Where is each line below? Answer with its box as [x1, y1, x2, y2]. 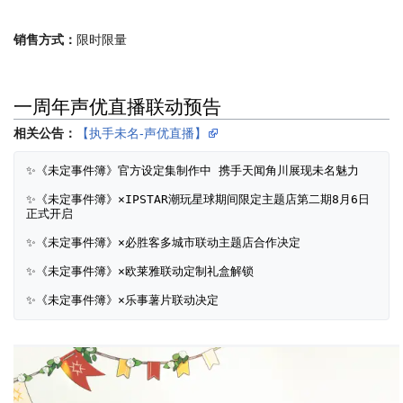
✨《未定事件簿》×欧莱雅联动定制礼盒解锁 [26, 264, 261, 279]
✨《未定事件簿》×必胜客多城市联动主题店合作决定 [26, 236, 308, 250]
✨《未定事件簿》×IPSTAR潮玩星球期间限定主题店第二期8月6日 [26, 193, 370, 207]
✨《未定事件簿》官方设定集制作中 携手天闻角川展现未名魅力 [26, 164, 366, 178]
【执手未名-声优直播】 [76, 126, 207, 141]
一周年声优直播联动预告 [13, 93, 221, 119]
